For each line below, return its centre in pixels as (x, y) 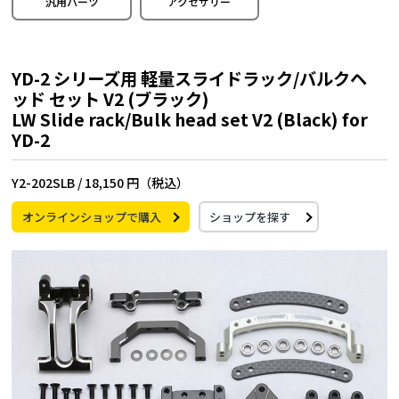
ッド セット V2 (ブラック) (111, 98)
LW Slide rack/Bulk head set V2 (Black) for (190, 119)
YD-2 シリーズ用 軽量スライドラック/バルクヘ (190, 78)
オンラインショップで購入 (92, 216)
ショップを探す (250, 216)
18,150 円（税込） (137, 182)
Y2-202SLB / (49, 182)
